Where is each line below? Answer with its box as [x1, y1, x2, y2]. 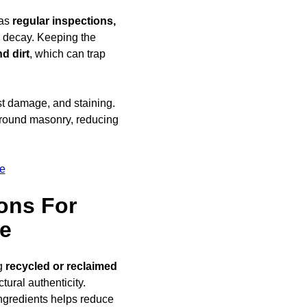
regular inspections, [12, 14, 116, 27]
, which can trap [29, 47, 106, 60]
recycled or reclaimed [5, 260, 117, 272]
